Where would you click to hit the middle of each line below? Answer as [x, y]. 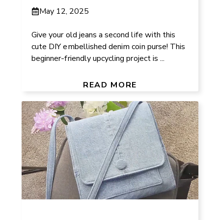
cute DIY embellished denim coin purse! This [109, 46]
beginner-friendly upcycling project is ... [98, 58]
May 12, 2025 [64, 11]
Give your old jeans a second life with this [104, 35]
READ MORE [110, 85]
